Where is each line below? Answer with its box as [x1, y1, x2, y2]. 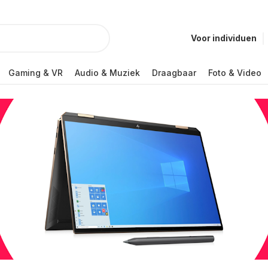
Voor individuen [191, 33, 257, 43]
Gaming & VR [8, 67, 63, 78]
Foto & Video [208, 67, 261, 78]
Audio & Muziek [75, 67, 140, 78]
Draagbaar [152, 67, 196, 78]
